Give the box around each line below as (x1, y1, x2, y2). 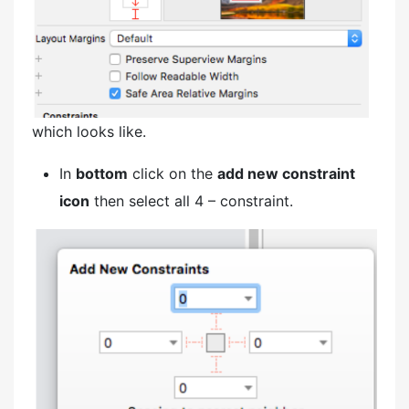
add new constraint (217, 164, 355, 184)
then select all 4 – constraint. (89, 192, 293, 211)
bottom (76, 164, 128, 184)
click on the (128, 164, 217, 184)
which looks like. (32, 122, 146, 142)
